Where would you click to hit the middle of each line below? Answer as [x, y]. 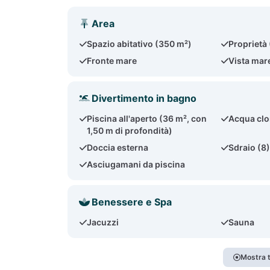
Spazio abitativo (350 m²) [140, 44]
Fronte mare [112, 61]
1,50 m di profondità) [130, 130]
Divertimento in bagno [144, 98]
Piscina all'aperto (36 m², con [147, 118]
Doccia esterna [118, 147]
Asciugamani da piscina [136, 164]
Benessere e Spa [132, 202]
